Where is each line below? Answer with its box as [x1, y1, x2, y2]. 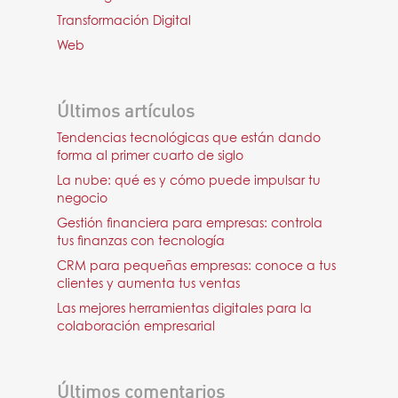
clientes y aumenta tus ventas [57, 278, 240, 291]
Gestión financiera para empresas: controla [57, 218, 322, 230]
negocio [57, 193, 107, 205]
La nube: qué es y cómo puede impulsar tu [57, 175, 321, 187]
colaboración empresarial [57, 321, 215, 333]
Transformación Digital [57, 15, 191, 28]
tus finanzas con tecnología [57, 235, 225, 248]
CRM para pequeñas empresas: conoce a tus [57, 260, 336, 273]
